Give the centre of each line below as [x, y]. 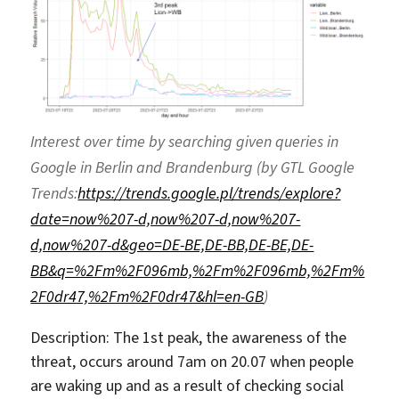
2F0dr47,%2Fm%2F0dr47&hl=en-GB [147, 297]
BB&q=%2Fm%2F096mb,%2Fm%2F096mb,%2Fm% [198, 271]
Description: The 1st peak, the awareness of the [189, 338]
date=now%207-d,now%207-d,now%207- [166, 220]
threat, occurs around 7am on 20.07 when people [192, 362]
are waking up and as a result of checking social [187, 386]
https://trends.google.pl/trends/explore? [209, 194]
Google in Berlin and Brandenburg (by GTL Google [193, 168]
